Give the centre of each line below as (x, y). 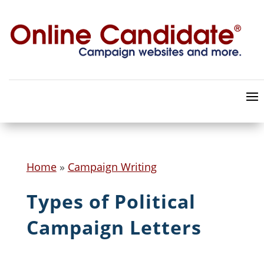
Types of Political (111, 201)
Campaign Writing (112, 167)
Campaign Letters (114, 227)
